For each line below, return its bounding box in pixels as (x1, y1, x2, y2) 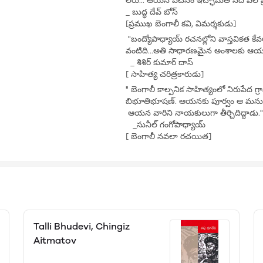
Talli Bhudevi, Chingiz (33, 221, 130, 232)
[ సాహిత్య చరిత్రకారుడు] (126, 69, 204, 79)
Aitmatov (33, 235, 76, 246)
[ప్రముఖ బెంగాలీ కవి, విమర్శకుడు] (126, 19, 236, 29)
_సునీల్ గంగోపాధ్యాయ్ (126, 120, 208, 130)
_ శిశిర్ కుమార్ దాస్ (126, 58, 195, 68)
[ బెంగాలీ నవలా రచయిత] (126, 131, 211, 141)
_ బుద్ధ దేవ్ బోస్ (126, 7, 180, 17)
